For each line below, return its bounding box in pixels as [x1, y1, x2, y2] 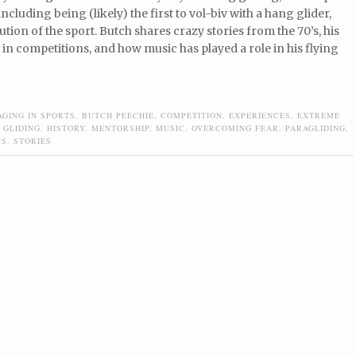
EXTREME [297, 110, 340, 122]
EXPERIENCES [229, 110, 291, 122]
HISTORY [47, 122, 85, 134]
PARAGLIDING [285, 122, 346, 134]
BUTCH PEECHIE [82, 110, 154, 122]
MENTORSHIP [91, 122, 149, 134]
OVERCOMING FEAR [192, 122, 279, 134]
